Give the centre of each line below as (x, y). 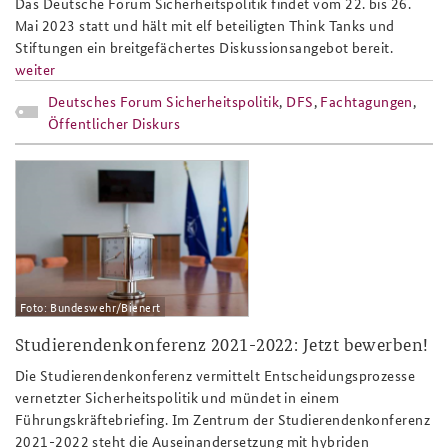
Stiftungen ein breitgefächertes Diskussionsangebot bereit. (204, 46)
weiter (35, 68)
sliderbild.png (92, 177)
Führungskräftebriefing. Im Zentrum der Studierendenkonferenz (223, 418)
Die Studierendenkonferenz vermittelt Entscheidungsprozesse (215, 374)
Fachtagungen (366, 100)
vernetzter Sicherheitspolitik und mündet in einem (177, 396)
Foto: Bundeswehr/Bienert (90, 306)
